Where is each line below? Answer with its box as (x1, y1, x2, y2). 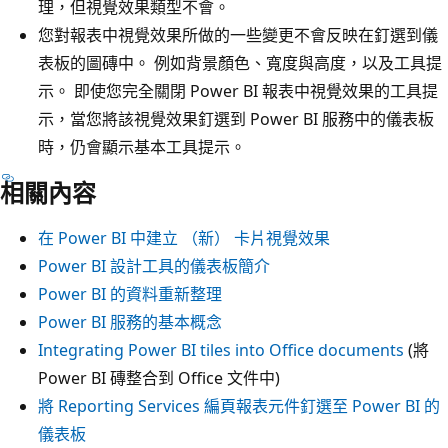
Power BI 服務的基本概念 (38, 310, 222, 333)
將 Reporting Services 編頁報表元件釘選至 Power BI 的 (38, 394, 440, 417)
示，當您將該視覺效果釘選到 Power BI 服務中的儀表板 (38, 107, 434, 130)
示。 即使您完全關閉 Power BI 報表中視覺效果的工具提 (38, 79, 438, 102)
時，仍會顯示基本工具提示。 (38, 135, 246, 158)
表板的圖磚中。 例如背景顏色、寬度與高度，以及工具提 (38, 51, 442, 74)
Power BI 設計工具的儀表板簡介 (38, 254, 270, 277)
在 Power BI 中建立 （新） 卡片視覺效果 (38, 226, 330, 249)
